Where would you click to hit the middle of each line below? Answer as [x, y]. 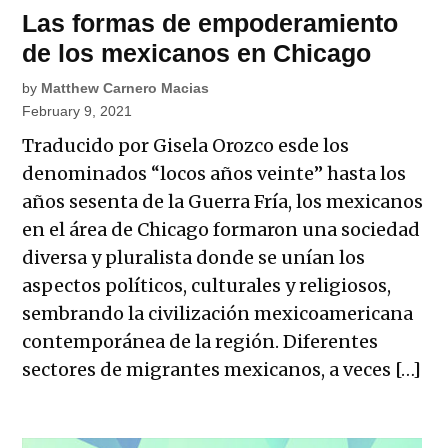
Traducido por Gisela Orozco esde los [186, 145]
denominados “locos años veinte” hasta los [214, 173]
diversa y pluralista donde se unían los [194, 257]
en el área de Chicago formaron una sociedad [221, 229]
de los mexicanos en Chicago [197, 52]
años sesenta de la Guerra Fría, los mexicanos [223, 201]
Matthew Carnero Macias [125, 87]
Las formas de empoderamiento [210, 22]
